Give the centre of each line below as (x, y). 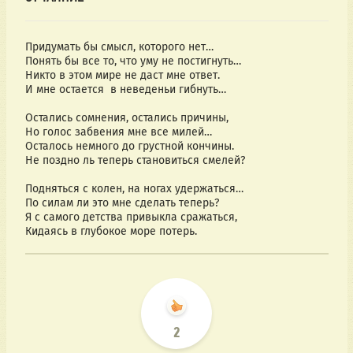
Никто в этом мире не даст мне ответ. (122, 76)
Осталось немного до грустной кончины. (129, 147)
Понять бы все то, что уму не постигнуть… (133, 61)
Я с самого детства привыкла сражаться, (131, 217)
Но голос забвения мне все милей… (118, 132)
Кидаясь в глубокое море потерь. (111, 232)
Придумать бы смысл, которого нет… (119, 47)
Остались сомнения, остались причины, (126, 118)
